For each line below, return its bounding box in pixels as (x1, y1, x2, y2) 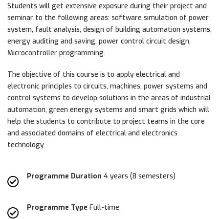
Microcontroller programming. (7, 48, 105, 58)
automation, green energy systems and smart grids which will (7, 105, 209, 114)
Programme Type (27, 202, 89, 212)
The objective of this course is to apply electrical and (7, 69, 180, 79)
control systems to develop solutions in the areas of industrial (7, 93, 211, 103)
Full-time (89, 202, 119, 212)
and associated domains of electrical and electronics (7, 128, 177, 138)
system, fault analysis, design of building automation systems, (7, 24, 212, 34)
